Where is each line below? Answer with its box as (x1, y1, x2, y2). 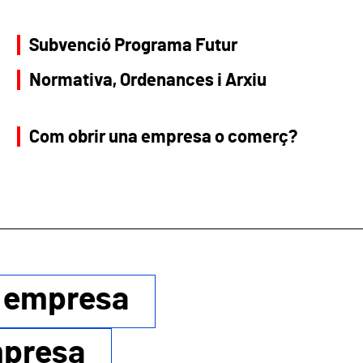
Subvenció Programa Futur (28, 36, 237, 54)
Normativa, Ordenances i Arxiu (28, 70, 267, 89)
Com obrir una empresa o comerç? (28, 127, 297, 146)
